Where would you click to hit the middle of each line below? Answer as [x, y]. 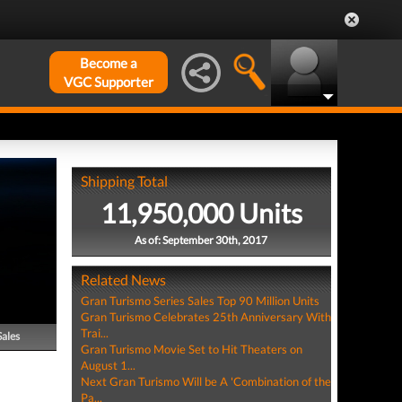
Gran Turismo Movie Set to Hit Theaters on [191, 349]
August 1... [108, 365]
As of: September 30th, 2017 [201, 240]
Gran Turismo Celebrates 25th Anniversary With [205, 317]
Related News [123, 280]
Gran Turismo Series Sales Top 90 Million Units [200, 301]
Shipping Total [124, 181]
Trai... [94, 333]
